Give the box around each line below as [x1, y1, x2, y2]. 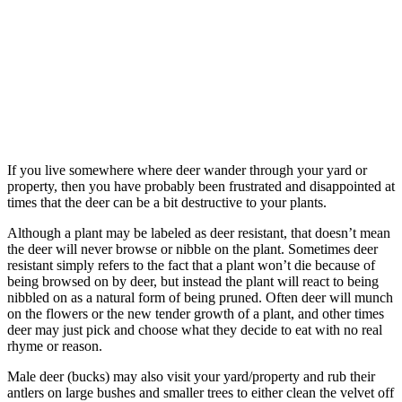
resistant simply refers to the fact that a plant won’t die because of [7, 258, 375, 273]
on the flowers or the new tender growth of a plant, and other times [7, 306, 384, 321]
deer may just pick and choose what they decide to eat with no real [7, 322, 382, 337]
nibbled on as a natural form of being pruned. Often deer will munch [7, 290, 393, 305]
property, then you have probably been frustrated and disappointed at [7, 179, 395, 194]
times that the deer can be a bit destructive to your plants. [7, 195, 327, 210]
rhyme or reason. [7, 338, 102, 354]
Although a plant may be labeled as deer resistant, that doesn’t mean [7, 225, 390, 240]
